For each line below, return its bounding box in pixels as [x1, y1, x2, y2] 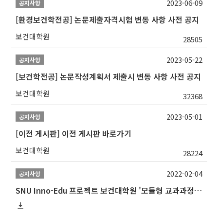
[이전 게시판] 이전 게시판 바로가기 [16, 127, 132, 140]
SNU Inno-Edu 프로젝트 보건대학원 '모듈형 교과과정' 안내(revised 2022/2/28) [194, 184, 202, 197]
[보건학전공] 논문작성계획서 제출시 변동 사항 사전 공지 [16, 71, 201, 83]
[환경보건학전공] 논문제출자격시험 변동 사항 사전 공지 [16, 14, 200, 26]
